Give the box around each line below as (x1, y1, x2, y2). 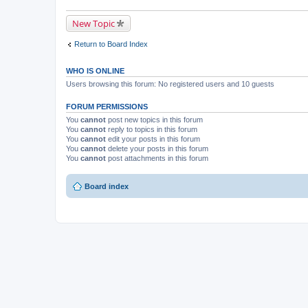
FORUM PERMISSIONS (66, 102, 148, 111)
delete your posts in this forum (106, 144, 208, 153)
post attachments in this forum (106, 153, 208, 162)
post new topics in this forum (106, 115, 203, 124)
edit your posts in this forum (106, 134, 200, 143)
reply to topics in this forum (106, 124, 197, 133)
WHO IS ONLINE (66, 66, 124, 75)
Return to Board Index (74, 40, 148, 48)
